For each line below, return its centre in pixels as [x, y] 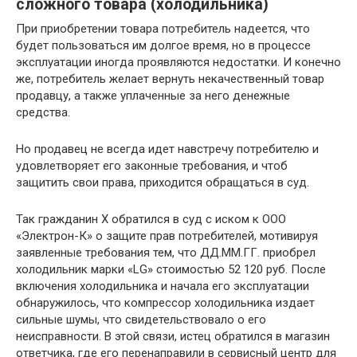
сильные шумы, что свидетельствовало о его [141, 320]
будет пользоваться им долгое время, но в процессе [163, 45]
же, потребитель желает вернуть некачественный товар [170, 79]
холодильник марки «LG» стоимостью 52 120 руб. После [171, 269]
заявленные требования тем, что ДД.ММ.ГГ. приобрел [166, 253]
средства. [43, 112]
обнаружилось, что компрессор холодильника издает [165, 303]
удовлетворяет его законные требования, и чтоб [152, 166]
